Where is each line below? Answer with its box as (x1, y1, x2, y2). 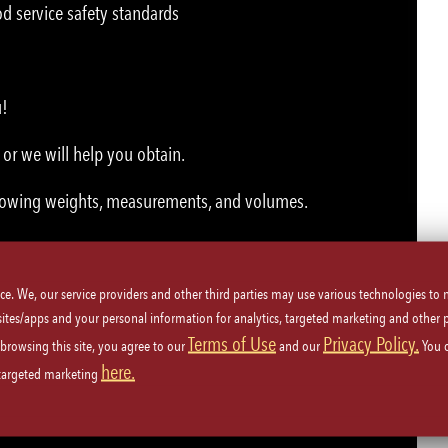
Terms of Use (188, 331, 276, 356)
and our (276, 336, 323, 355)
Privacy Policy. (323, 331, 419, 356)
